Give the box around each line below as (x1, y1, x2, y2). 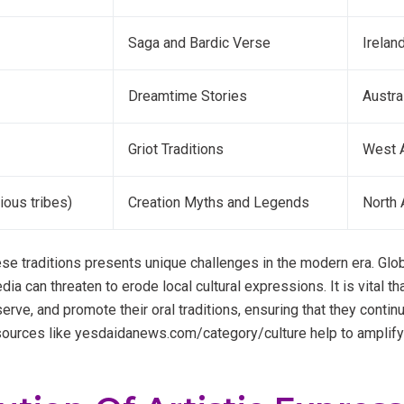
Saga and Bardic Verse (128, 33, 271, 51)
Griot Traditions (128, 140, 224, 158)
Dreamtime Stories (128, 87, 247, 105)
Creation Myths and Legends (128, 193, 309, 211)
